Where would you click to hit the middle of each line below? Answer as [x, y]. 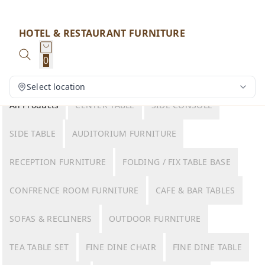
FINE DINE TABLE [207, 247]
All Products [34, 105]
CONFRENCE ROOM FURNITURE [74, 190]
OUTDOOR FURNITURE [155, 219]
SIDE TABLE [33, 133]
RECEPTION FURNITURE [58, 162]
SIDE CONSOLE [182, 105]
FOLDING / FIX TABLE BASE [177, 162]
